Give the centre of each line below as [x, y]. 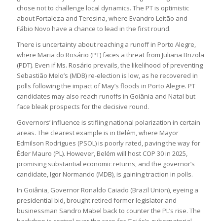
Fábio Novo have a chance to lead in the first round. [93, 28]
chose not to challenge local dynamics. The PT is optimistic [103, 8]
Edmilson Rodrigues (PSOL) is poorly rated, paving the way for [108, 143]
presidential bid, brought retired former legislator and [96, 200]
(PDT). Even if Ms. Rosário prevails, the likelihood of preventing [110, 65]
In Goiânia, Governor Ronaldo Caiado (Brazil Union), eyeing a [107, 190]
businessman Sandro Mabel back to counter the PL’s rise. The [109, 210]
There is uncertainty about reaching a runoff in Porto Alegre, [106, 44]
